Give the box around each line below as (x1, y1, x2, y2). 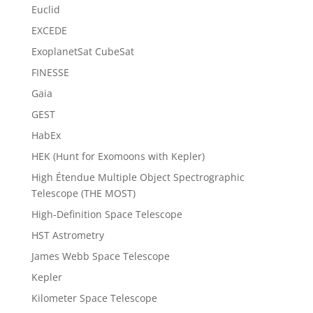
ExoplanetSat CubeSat (31, 45, 134, 59)
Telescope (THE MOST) (31, 187, 136, 201)
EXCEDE (31, 24, 67, 38)
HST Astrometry (31, 228, 104, 242)
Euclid (31, 3, 60, 17)
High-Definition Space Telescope (31, 208, 182, 221)
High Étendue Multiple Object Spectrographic (31, 170, 245, 184)
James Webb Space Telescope (31, 249, 170, 263)
